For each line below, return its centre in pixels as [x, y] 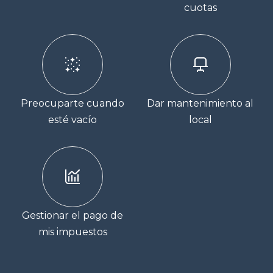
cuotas [200, 8]
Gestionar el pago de [73, 216]
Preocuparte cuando [73, 104]
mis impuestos [73, 232]
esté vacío [73, 120]
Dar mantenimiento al [200, 104]
